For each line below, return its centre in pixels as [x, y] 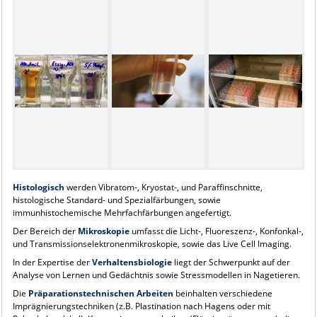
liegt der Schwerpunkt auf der [232, 262]
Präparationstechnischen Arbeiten [100, 293]
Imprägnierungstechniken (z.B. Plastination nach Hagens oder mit [141, 306]
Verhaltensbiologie [133, 262]
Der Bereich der [45, 231]
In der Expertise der [52, 262]
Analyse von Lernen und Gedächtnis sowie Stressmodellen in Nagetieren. [156, 275]
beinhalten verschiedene [223, 293]
